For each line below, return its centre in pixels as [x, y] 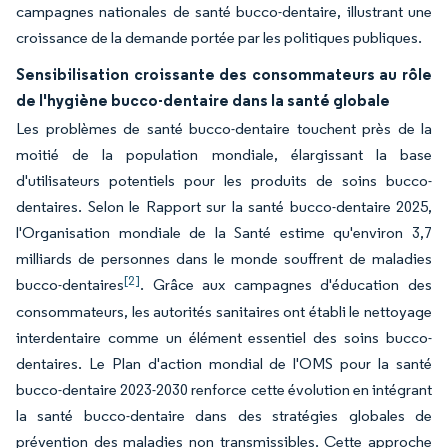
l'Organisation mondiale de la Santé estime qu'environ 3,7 [224, 232]
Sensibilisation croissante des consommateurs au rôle [224, 74]
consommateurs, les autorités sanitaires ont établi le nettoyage [224, 311]
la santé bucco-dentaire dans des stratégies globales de [224, 415]
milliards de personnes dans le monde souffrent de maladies [224, 258]
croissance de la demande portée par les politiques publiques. [219, 37]
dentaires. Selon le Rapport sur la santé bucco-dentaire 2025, [224, 206]
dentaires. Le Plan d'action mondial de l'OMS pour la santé [224, 363]
